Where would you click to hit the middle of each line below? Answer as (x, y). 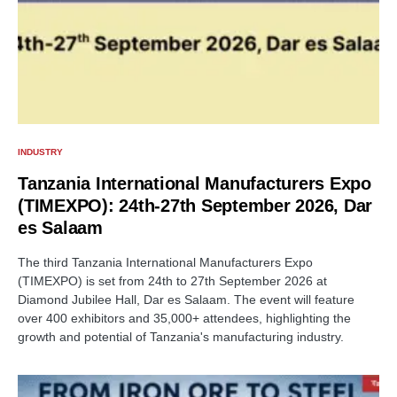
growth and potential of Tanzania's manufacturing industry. (181, 337)
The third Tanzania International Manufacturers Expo (165, 263)
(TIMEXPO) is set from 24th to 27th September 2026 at (172, 281)
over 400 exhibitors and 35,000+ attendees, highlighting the (184, 319)
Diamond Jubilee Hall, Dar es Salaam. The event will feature (186, 300)
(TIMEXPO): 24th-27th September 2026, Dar (195, 206)
